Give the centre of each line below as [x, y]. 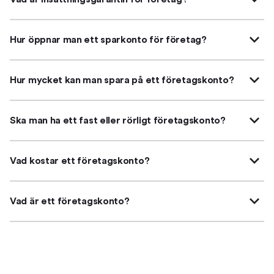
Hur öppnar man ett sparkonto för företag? [108, 40]
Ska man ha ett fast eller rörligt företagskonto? [118, 121]
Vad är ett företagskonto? [70, 202]
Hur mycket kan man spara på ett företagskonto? [122, 80]
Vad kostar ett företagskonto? [80, 161]
